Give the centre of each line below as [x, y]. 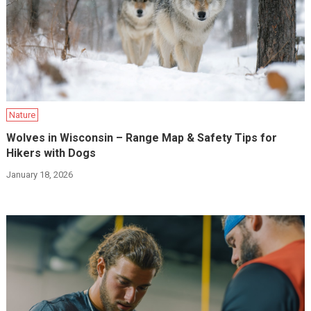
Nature [23, 115]
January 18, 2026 [40, 175]
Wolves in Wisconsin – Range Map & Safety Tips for [142, 138]
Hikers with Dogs [51, 153]
